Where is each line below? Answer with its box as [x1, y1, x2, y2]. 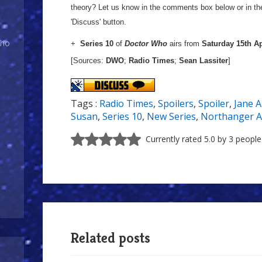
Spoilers [158, 97, 194, 110]
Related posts [71, 229, 150, 247]
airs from [167, 39, 202, 48]
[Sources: [71, 56, 106, 65]
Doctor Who [125, 39, 167, 48]
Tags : [71, 97, 99, 110]
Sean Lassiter [177, 56, 228, 65]
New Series [147, 110, 196, 123]
